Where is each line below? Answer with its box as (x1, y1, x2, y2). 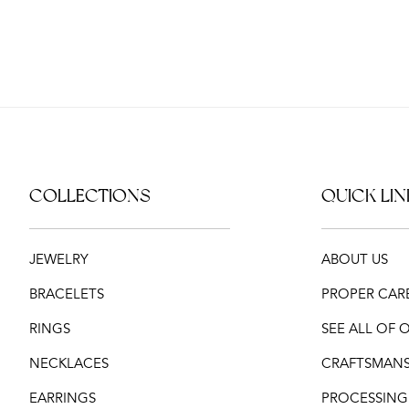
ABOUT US (321, 249, 388, 270)
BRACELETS (29, 284, 104, 305)
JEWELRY (29, 249, 89, 270)
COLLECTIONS (29, 184, 151, 207)
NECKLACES (29, 353, 109, 374)
